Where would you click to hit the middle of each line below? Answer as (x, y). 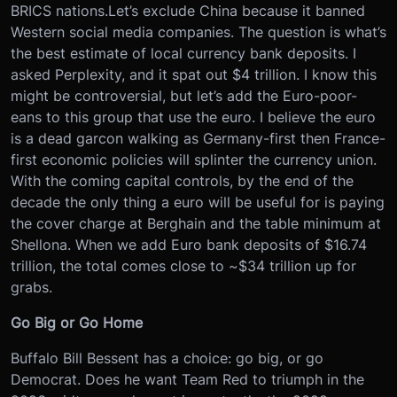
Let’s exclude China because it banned (237, 11)
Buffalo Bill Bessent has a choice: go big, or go (167, 358)
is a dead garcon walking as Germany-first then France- (198, 139)
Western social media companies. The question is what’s (198, 32)
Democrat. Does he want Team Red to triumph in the (187, 380)
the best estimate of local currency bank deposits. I (183, 54)
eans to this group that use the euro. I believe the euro (193, 117)
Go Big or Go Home (77, 323)
